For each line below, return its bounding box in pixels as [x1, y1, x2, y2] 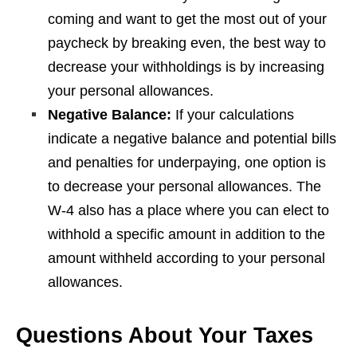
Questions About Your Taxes [16, 324, 313, 348]
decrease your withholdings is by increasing [48, 59, 324, 76]
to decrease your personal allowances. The [48, 178, 321, 195]
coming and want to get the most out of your [48, 11, 327, 28]
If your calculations [175, 107, 294, 124]
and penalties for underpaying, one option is [48, 155, 326, 171]
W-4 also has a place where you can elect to [48, 202, 329, 219]
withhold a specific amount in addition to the [48, 226, 325, 243]
